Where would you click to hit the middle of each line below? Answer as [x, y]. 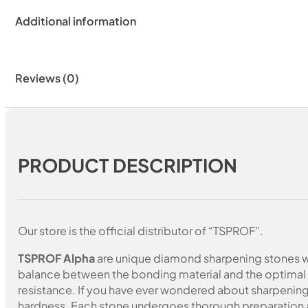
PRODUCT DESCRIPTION [128, 165]
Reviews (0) [47, 78]
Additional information [75, 21]
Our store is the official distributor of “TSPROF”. [141, 231]
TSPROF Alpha [57, 258]
